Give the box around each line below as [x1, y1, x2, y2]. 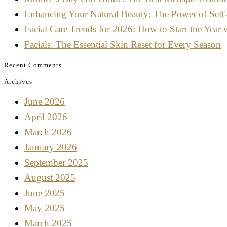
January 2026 [24, 142, 77, 153]
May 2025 [24, 203, 65, 214]
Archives [4, 78, 32, 86]
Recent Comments [4, 61, 62, 69]
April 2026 [24, 111, 67, 123]
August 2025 [24, 172, 75, 183]
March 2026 [24, 127, 72, 138]
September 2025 [24, 157, 88, 168]
